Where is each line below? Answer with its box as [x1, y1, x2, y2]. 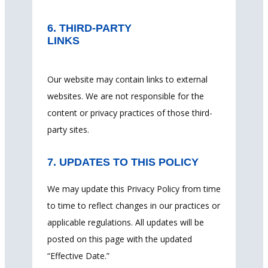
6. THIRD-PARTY [47, 22, 132, 34]
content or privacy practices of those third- [47, 106, 212, 118]
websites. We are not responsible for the [47, 90, 204, 102]
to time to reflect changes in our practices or [47, 199, 220, 211]
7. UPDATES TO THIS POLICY [47, 156, 199, 168]
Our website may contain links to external [47, 73, 208, 85]
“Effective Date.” [47, 249, 109, 261]
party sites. [47, 123, 89, 135]
